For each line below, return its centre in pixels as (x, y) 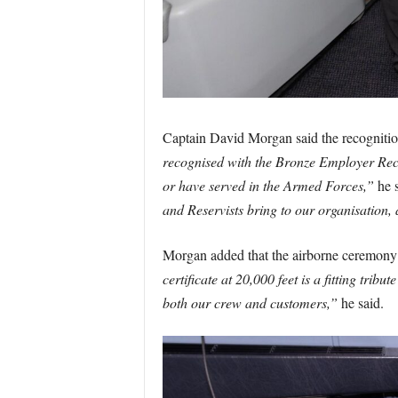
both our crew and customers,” (250, 302)
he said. (360, 302)
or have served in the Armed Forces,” (268, 185)
